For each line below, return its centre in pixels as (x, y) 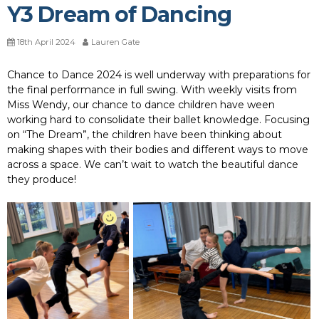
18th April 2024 (46, 42)
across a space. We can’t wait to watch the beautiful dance (153, 164)
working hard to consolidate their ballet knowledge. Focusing (158, 119)
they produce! (42, 179)
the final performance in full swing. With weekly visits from (152, 89)
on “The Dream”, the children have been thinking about (145, 134)
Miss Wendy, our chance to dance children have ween (141, 104)
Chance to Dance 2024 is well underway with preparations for (159, 74)
